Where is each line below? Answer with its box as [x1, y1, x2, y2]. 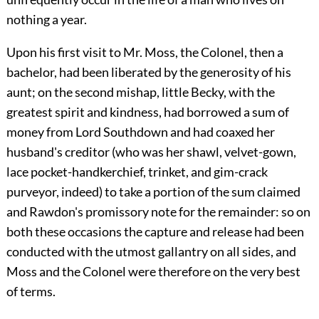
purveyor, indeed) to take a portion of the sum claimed [6, 183, 300, 199]
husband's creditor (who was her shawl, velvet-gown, [6, 143, 296, 159]
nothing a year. [6, 11, 87, 27]
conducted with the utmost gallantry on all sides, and [6, 243, 296, 259]
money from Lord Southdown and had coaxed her [6, 123, 275, 140]
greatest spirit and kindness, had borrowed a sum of [6, 103, 289, 120]
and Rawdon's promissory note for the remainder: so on [6, 203, 310, 219]
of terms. [6, 283, 56, 299]
